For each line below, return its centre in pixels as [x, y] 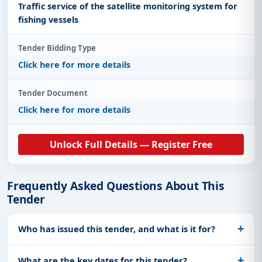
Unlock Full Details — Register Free [131, 144]
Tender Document [53, 93]
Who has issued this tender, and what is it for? [117, 228]
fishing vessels [48, 19]
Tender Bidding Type [57, 48]
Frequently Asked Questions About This [116, 185]
